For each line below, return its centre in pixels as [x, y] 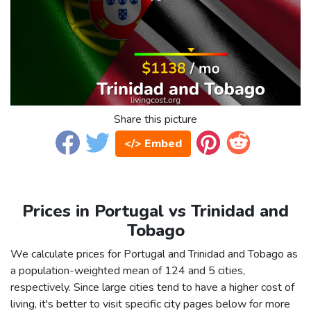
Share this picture [155, 120]
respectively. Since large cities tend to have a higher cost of [152, 288]
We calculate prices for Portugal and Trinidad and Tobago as [154, 254]
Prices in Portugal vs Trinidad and [155, 211]
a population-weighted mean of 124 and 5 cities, [128, 271]
